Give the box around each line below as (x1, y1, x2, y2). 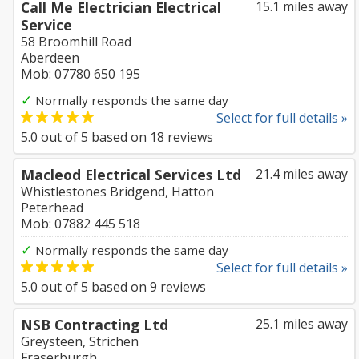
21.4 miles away (256, 165, 348, 183)
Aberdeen (21, 49, 79, 67)
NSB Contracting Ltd (21, 315, 168, 334)
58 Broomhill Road (21, 33, 131, 50)
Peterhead (21, 199, 83, 216)
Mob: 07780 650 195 (21, 65, 140, 83)
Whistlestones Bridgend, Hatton (21, 183, 214, 200)
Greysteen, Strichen (21, 333, 139, 350)
